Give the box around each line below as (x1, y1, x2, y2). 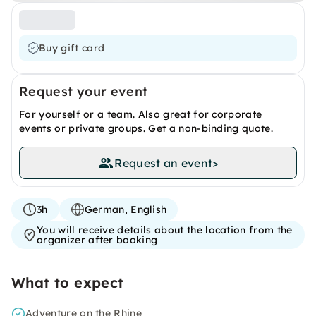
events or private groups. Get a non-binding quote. (19, 122, 274, 135)
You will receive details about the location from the (37, 224, 293, 236)
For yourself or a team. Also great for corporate (19, 108, 262, 121)
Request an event (114, 156, 213, 170)
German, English (84, 203, 167, 216)
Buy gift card (39, 42, 105, 54)
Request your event (19, 83, 148, 99)
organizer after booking (37, 233, 158, 246)
